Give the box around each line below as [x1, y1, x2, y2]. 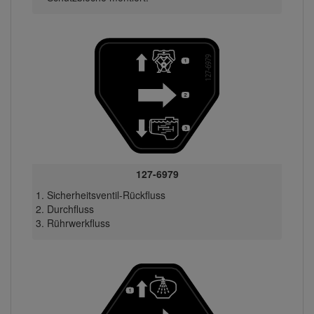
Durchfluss [46, 201, 94, 216]
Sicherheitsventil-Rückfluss [46, 187, 165, 202]
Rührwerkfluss [46, 215, 110, 230]
